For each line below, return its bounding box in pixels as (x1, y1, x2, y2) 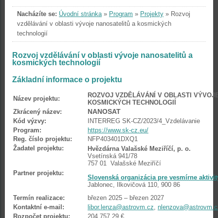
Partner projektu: (13, 169, 64, 177)
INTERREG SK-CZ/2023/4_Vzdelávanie (88, 117, 200, 125)
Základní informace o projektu (12, 75, 122, 84)
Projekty (140, 10, 163, 18)
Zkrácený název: (13, 108, 62, 115)
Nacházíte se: (17, 10, 57, 18)
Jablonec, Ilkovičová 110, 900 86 (88, 181, 180, 188)
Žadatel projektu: (13, 145, 64, 152)
